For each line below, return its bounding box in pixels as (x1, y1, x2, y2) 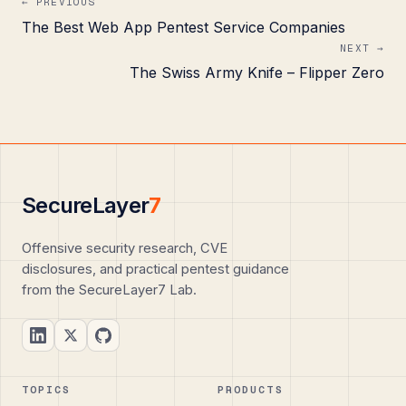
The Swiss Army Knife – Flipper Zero (130, 63, 384, 82)
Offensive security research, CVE (22, 240, 227, 257)
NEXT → (340, 41, 384, 54)
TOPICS (22, 382, 72, 397)
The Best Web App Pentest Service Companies (22, 17, 345, 36)
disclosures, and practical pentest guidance (22, 261, 289, 278)
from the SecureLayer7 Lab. (22, 282, 197, 299)
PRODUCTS (217, 382, 284, 397)
